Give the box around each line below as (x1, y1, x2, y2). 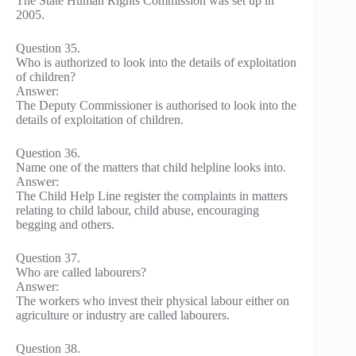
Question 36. (16, 146, 80, 161)
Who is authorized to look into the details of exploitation (16, 56, 296, 70)
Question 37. (16, 251, 80, 265)
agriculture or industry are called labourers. (16, 308, 230, 323)
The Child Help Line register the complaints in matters (16, 189, 288, 203)
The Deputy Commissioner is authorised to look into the (16, 99, 296, 113)
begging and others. (16, 218, 114, 232)
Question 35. (16, 41, 80, 56)
